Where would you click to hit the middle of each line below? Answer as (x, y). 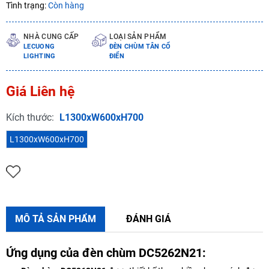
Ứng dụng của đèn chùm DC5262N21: (106, 252)
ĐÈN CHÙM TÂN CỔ (140, 46)
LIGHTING (40, 56)
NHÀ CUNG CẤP (51, 36)
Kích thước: (31, 117)
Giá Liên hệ (40, 91)
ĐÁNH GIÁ (149, 219)
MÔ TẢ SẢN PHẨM (56, 219)
